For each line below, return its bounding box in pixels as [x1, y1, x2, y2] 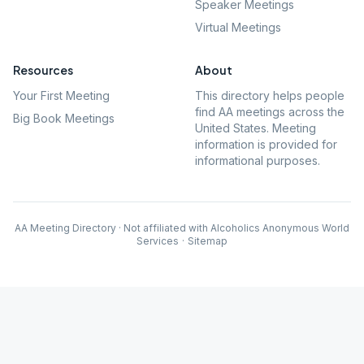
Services [136, 235, 179, 247]
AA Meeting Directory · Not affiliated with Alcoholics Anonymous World [15, 222, 349, 234]
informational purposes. [195, 154, 320, 167]
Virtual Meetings [195, 20, 281, 34]
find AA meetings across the [195, 105, 344, 119]
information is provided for [195, 137, 337, 151]
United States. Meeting [195, 121, 316, 135]
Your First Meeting [13, 89, 110, 102]
